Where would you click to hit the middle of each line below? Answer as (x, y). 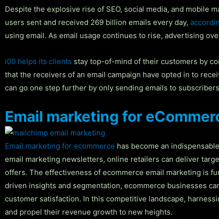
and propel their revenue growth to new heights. (89, 212)
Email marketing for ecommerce (60, 146)
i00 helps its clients (38, 61)
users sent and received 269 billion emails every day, (98, 22)
